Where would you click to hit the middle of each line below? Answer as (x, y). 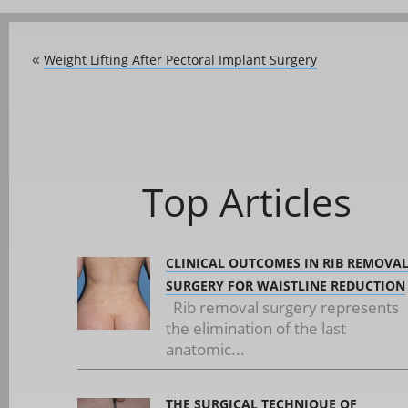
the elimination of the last (256, 328)
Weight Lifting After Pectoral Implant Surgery (180, 60)
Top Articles (246, 202)
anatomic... (205, 349)
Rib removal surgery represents (282, 307)
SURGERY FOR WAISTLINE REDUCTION (286, 286)
